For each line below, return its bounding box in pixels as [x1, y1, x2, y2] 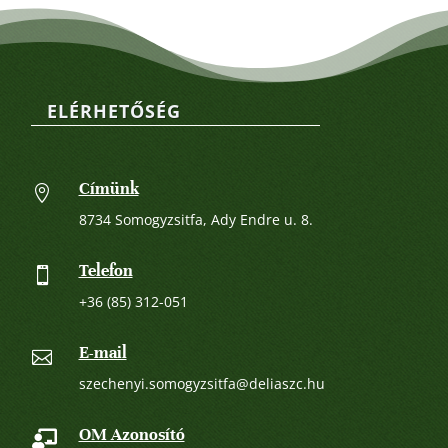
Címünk [78, 178, 139, 200]
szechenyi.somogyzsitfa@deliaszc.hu [78, 374, 325, 394]
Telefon [78, 260, 133, 282]
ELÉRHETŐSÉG [46, 99, 181, 124]
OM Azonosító [78, 424, 185, 446]
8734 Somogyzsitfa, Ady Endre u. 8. [78, 210, 313, 230]
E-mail [78, 342, 127, 364]
